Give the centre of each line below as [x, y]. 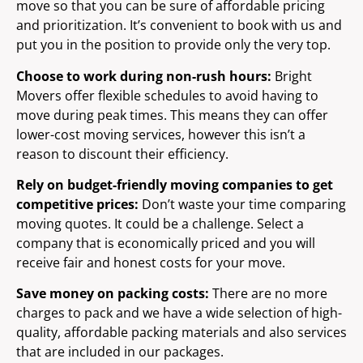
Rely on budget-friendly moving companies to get [175, 185]
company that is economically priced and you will [166, 243]
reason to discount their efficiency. [122, 154]
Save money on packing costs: [113, 294]
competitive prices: [77, 205]
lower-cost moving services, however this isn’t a [161, 134]
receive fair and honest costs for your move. [151, 263]
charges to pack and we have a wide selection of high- [179, 313]
